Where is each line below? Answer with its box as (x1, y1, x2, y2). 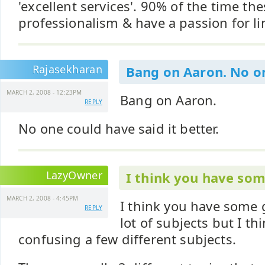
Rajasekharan (32, 62, 102, 76)
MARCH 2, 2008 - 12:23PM (7, 88, 82, 96)
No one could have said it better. (18, 120, 219, 137)
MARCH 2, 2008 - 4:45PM (7, 194, 79, 202)
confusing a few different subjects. (18, 231, 236, 248)
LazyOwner (46, 168, 102, 182)
